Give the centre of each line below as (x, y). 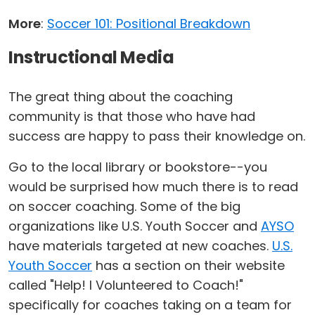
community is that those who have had (132, 116)
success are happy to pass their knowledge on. (157, 136)
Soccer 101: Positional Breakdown (149, 24)
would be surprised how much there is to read (153, 187)
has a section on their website (188, 265)
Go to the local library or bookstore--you (138, 167)
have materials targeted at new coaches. (140, 246)
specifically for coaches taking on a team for (150, 305)
